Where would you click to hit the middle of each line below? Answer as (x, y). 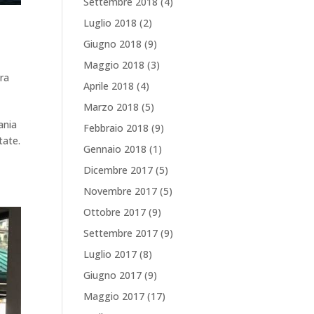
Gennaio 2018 (115, 149)
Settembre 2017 (121, 233)
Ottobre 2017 (115, 212)
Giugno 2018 (113, 44)
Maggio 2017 (114, 296)
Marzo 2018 (111, 107)
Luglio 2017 (110, 254)
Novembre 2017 (121, 191)
